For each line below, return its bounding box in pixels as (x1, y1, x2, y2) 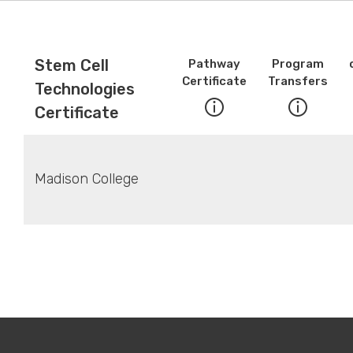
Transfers (267, 73, 328, 88)
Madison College (34, 169, 139, 188)
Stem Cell (34, 55, 109, 75)
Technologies (34, 79, 135, 98)
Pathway (188, 56, 240, 71)
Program (271, 56, 324, 71)
